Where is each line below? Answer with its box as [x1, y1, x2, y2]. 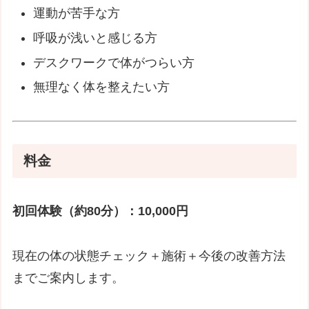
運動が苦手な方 [32, 6, 120, 21]
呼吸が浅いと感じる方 [32, 30, 157, 45]
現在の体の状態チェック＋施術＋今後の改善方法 [12, 248, 286, 263]
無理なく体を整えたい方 [32, 80, 170, 94]
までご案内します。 [12, 270, 125, 285]
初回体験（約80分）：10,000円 [12, 204, 189, 219]
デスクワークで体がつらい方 [32, 55, 195, 70]
